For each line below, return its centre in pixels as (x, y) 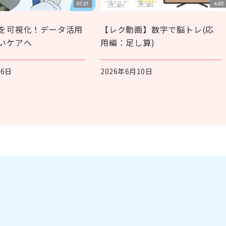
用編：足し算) (128, 42)
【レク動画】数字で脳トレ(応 (157, 29)
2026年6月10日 (126, 71)
